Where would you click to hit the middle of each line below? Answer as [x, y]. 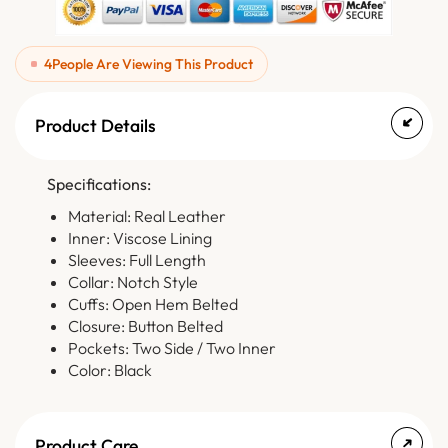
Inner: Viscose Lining [139, 238]
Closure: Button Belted [145, 326]
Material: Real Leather [146, 216]
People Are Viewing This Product [152, 64]
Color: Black [109, 370]
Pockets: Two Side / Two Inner [171, 348]
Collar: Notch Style [132, 282]
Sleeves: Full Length [136, 260]
